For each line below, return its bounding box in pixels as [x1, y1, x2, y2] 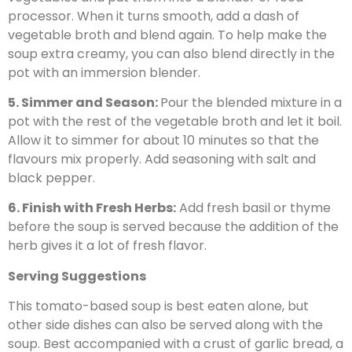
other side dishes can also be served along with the [8, 316, 323, 335]
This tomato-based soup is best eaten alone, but [8, 297, 309, 316]
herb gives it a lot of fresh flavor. [8, 236, 207, 255]
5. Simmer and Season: [8, 93, 160, 112]
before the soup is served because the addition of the [8, 218, 339, 236]
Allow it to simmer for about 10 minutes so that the [8, 131, 319, 149]
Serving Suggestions [8, 266, 146, 285]
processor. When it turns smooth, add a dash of [8, 6, 299, 25]
